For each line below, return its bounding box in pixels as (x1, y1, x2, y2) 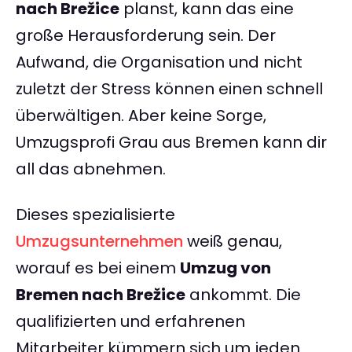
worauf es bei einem (16, 257, 180, 280)
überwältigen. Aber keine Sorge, (16, 104, 266, 127)
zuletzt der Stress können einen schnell (16, 78, 323, 101)
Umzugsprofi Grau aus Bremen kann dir (16, 131, 327, 154)
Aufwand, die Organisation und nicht (16, 51, 302, 74)
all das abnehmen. (16, 158, 166, 181)
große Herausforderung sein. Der (16, 24, 276, 47)
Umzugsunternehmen (16, 230, 183, 253)
